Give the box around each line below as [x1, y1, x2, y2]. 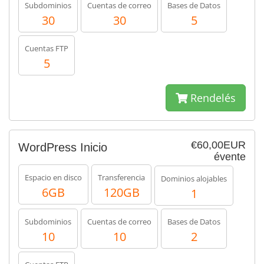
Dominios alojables [161, 173, 227, 184]
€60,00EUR [191, 139, 246, 151]
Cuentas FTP [25, 43, 68, 54]
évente [214, 151, 246, 163]
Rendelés [187, 91, 236, 105]
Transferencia [98, 172, 145, 183]
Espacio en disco [25, 172, 82, 183]
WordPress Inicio [18, 141, 107, 154]
